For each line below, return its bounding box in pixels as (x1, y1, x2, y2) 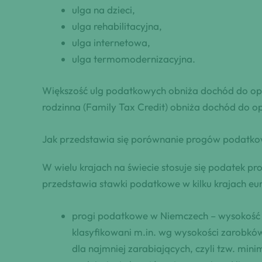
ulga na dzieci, (72, 4, 135, 16)
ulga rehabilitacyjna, (72, 20, 162, 33)
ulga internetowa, (72, 36, 150, 49)
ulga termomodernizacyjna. (72, 53, 195, 65)
